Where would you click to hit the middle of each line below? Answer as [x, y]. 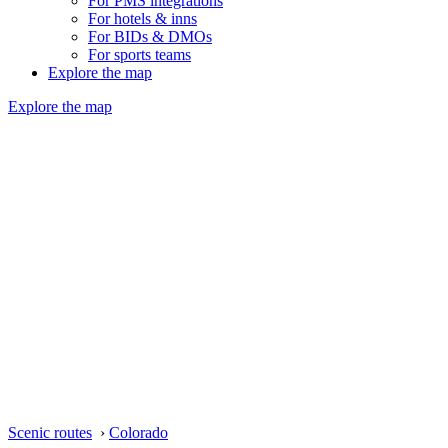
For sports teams [139, 54]
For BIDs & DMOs [150, 36]
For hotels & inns [142, 18]
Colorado [138, 432]
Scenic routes [50, 432]
